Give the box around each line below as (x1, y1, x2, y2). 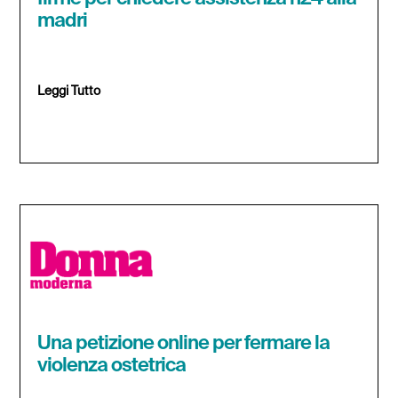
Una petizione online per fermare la (37, 333, 330, 354)
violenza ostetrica (37, 355, 187, 376)
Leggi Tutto (37, 84, 101, 98)
